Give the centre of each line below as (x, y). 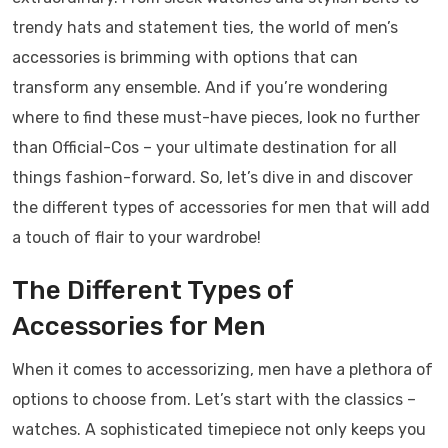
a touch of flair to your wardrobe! (136, 237)
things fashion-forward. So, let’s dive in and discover (212, 177)
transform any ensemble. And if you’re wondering (200, 87)
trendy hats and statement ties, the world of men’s (205, 27)
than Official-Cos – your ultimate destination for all (204, 147)
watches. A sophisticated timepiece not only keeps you (219, 429)
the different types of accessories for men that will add (221, 207)
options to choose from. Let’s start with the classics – (214, 399)
